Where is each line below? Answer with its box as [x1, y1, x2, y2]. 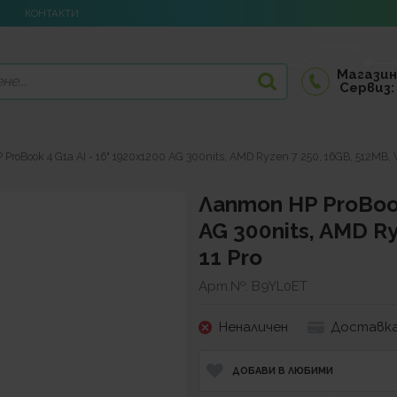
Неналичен [218, 318, 288, 335]
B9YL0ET [252, 278, 307, 295]
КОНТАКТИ [25, 6, 80, 19]
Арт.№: [198, 278, 252, 295]
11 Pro [198, 244, 262, 270]
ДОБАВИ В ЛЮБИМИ [231, 365, 333, 377]
